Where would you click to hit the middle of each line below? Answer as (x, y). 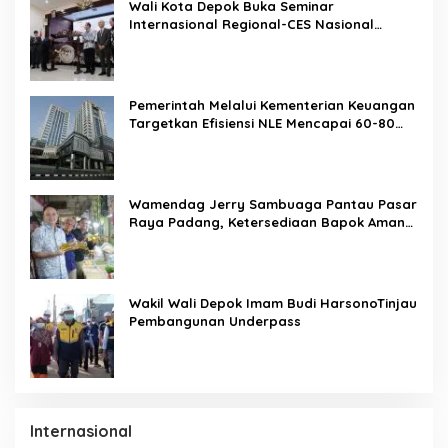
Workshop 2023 (179, 42)
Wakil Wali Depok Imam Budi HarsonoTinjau (273, 303)
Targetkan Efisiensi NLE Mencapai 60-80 (262, 123)
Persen (151, 141)
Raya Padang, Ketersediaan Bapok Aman (267, 222)
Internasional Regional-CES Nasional (251, 24)
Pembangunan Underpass (215, 321)
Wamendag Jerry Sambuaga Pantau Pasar (273, 204)
